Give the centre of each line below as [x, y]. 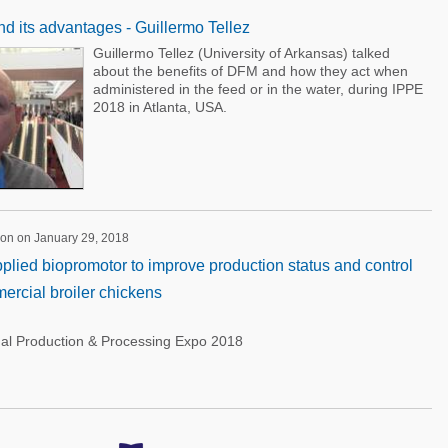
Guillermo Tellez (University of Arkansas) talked [241, 53]
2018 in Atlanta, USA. [159, 107]
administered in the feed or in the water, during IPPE [257, 89]
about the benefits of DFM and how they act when [250, 71]
